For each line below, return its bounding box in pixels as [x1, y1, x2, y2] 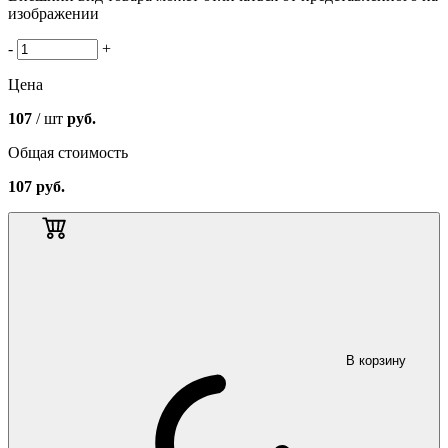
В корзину [346, 352, 406, 368]
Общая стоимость [8, 143, 128, 161]
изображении [8, 4, 99, 22]
